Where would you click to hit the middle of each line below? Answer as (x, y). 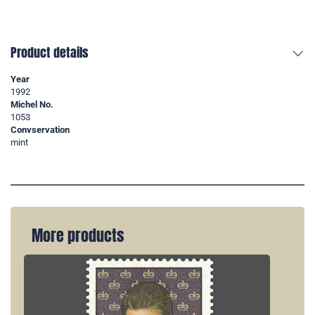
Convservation (40, 130)
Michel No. (32, 105)
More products (78, 236)
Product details (50, 53)
